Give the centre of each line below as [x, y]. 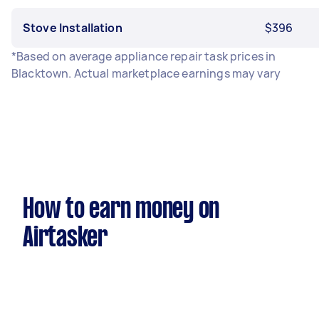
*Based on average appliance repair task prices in [144, 56]
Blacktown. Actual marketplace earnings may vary [146, 73]
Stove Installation [73, 28]
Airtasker [65, 239]
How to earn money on [121, 210]
